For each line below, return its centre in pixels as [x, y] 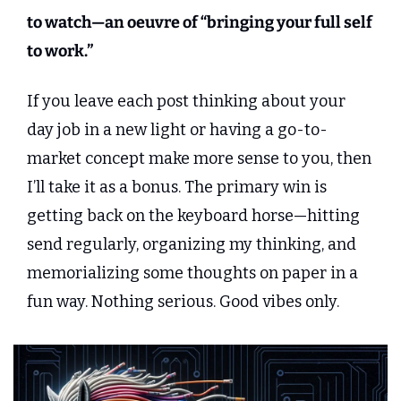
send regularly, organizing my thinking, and [192, 245]
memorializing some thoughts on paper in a [192, 273]
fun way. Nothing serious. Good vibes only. [183, 302]
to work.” [60, 51]
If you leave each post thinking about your [186, 102]
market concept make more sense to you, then [199, 159]
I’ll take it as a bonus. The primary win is [177, 188]
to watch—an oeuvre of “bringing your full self [200, 23]
